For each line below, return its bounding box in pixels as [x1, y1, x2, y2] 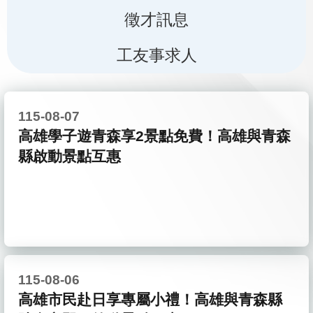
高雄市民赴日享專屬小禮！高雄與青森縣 [18, 291, 282, 307]
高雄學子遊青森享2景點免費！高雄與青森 [18, 127, 291, 144]
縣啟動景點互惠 [18, 147, 121, 164]
